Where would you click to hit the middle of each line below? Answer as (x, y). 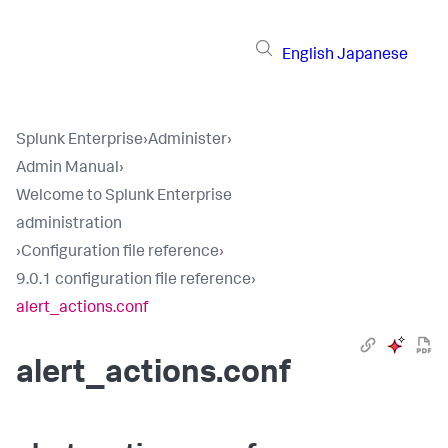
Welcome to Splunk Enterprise (124, 197)
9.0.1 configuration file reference (133, 281)
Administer (187, 141)
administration (69, 225)
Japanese (372, 55)
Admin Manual (67, 169)
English (308, 55)
